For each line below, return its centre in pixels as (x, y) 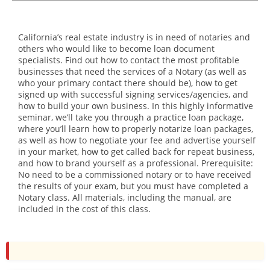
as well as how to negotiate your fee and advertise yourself (137, 140)
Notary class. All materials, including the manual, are (125, 197)
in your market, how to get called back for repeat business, (136, 152)
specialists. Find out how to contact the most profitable (129, 60)
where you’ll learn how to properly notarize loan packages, (136, 129)
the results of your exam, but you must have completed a (133, 186)
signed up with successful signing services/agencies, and (133, 94)
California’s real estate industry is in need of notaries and (134, 37)
